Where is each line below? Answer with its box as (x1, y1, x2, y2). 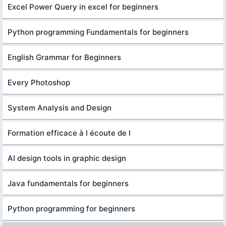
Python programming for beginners (8, 203, 135, 213)
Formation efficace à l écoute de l (8, 128, 131, 138)
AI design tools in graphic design (8, 153, 126, 163)
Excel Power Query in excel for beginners (8, 2, 158, 12)
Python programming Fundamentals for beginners (8, 27, 189, 37)
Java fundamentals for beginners (8, 178, 129, 188)
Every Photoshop (8, 77, 70, 87)
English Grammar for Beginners (8, 52, 121, 62)
